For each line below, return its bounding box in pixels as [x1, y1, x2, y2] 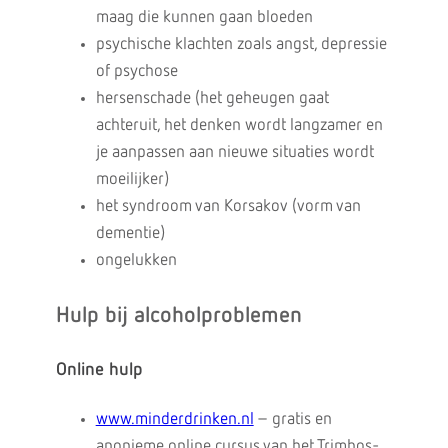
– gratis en [253, 411, 332, 428]
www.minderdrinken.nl [95, 411, 254, 428]
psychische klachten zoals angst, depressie [95, 36, 387, 53]
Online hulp [55, 361, 143, 379]
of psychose [95, 63, 178, 80]
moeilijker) [95, 171, 169, 188]
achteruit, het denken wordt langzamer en [95, 117, 383, 134]
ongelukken [95, 252, 177, 269]
